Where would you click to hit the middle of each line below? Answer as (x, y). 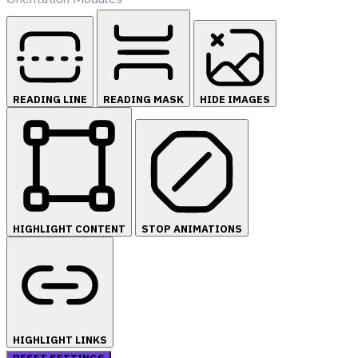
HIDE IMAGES (235, 100)
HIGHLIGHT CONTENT (69, 229)
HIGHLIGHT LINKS (60, 340)
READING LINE (50, 100)
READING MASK (143, 100)
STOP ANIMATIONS (192, 229)
